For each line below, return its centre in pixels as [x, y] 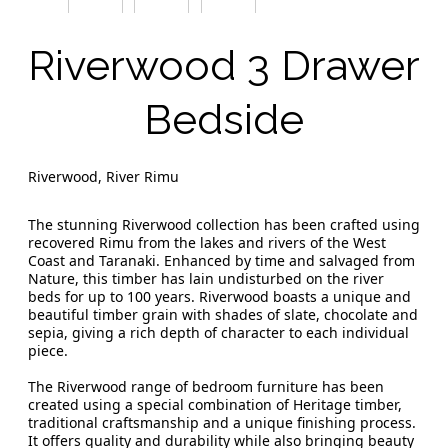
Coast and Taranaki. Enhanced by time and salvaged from [221, 261]
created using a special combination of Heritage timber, [215, 405]
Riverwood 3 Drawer [224, 66]
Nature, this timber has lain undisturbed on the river [206, 279]
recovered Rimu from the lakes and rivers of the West [207, 243]
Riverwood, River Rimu [103, 177]
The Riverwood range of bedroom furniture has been [206, 387]
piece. [48, 351]
